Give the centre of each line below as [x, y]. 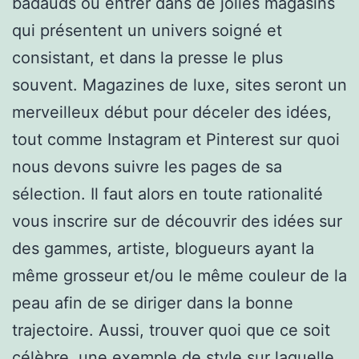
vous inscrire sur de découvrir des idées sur [177, 221]
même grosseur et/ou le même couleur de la [179, 275]
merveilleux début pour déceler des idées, [172, 112]
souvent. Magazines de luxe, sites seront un [179, 85]
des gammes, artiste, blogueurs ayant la [163, 248]
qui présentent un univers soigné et [147, 30]
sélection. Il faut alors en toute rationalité [167, 194]
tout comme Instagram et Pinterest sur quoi [176, 139]
